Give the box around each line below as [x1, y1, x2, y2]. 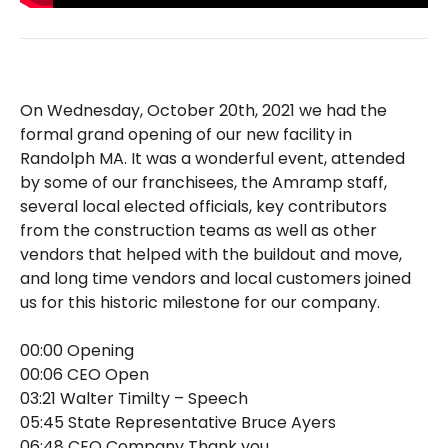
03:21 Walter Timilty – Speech [20, 387, 248, 411]
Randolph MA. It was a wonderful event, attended [20, 147, 405, 171]
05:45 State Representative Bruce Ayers [20, 411, 336, 435]
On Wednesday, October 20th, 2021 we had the [20, 99, 387, 123]
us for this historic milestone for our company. [20, 291, 380, 315]
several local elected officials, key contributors [20, 195, 387, 219]
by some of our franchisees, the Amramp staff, [20, 171, 387, 195]
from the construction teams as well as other [20, 219, 377, 243]
